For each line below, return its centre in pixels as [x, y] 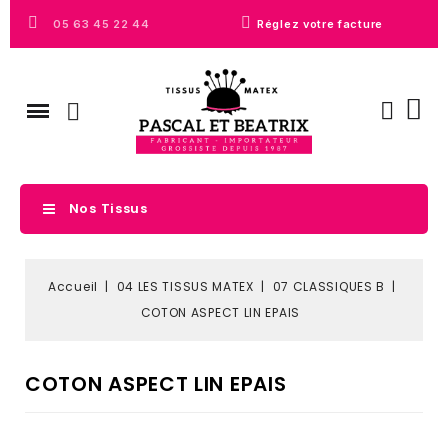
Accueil [73, 287]
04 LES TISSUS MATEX [185, 287]
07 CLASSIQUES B [329, 287]
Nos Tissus [108, 209]
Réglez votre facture [320, 24]
